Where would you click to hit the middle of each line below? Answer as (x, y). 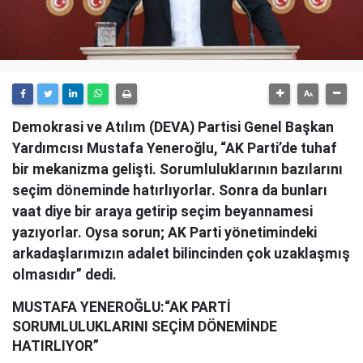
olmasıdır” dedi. (64, 275)
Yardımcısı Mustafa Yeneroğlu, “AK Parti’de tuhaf (175, 148)
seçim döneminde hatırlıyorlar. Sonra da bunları (170, 190)
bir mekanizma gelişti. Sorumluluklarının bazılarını (177, 169)
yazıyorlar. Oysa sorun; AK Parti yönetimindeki (164, 233)
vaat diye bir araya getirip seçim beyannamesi (162, 211)
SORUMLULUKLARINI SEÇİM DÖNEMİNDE (145, 327)
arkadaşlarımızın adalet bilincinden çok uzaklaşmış (181, 254)
